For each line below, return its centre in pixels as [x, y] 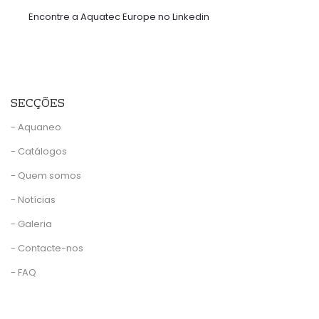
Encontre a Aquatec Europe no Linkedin [119, 17]
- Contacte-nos [47, 249]
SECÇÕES [38, 104]
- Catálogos [39, 152]
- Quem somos [46, 176]
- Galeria [31, 224]
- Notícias [33, 200]
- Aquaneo [36, 127]
